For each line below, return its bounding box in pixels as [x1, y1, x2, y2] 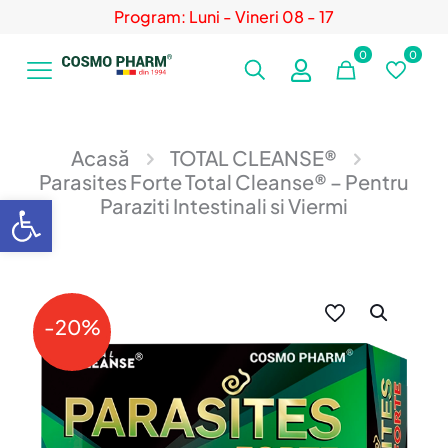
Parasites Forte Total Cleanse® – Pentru [39, 169, 409, 194]
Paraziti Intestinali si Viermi [100, 193, 348, 218]
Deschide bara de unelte [9, 189, 108, 229]
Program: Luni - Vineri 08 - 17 [114, 6, 334, 27]
